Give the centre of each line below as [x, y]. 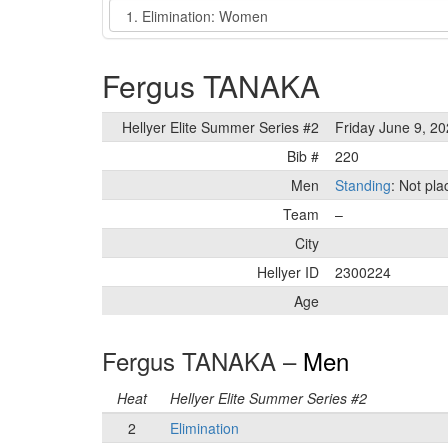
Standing [363, 184]
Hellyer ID [288, 271]
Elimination [204, 427]
